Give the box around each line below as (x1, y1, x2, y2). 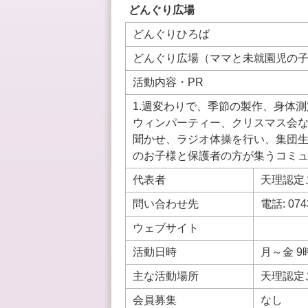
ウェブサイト (133, 222, 199, 234)
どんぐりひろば (133, 28, 210, 40)
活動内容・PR (133, 76, 203, 88)
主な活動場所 (133, 270, 199, 282)
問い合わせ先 (133, 198, 199, 210)
